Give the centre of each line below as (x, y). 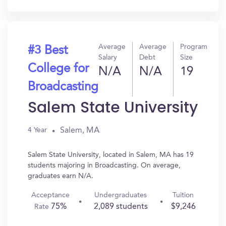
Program (194, 47)
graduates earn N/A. (61, 176)
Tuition (183, 195)
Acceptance (51, 195)
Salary (108, 58)
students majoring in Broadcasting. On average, (104, 165)
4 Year (37, 130)
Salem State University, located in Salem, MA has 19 (111, 155)
